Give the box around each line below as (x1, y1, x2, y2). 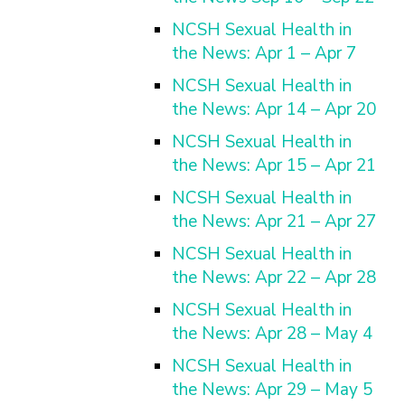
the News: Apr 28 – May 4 (172, 322, 372, 345)
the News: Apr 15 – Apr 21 (172, 154, 376, 177)
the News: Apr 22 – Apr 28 (172, 266, 376, 289)
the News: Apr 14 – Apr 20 (172, 98, 376, 121)
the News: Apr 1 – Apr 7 (172, 42, 356, 65)
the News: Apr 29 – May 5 (172, 378, 372, 401)
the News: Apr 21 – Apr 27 (172, 210, 376, 233)
